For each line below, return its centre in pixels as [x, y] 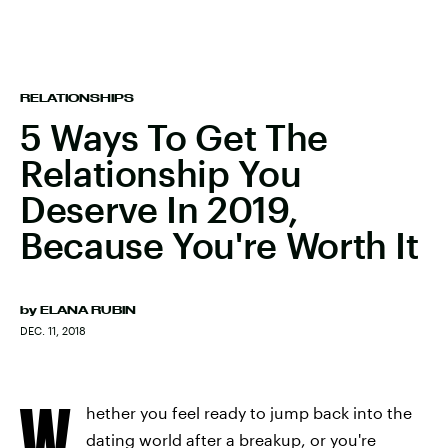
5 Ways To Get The [174, 137]
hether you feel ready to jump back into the [249, 412]
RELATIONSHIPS [77, 98]
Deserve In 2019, [159, 209]
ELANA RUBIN [88, 310]
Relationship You [161, 173]
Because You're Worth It [219, 245]
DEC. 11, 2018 [53, 330]
